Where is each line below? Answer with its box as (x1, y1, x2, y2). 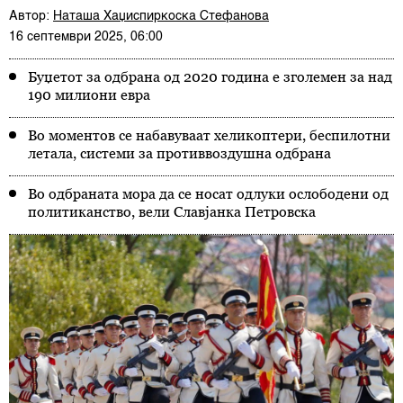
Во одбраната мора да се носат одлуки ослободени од (28, 185, 389, 201)
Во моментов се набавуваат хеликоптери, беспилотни (28, 127, 390, 143)
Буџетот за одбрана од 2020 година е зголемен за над (28, 68, 392, 85)
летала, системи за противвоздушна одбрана (28, 145, 331, 161)
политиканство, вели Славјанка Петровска (28, 203, 316, 219)
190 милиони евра (28, 86, 150, 103)
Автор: (9, 10, 53, 22)
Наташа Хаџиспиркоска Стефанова (53, 10, 269, 22)
